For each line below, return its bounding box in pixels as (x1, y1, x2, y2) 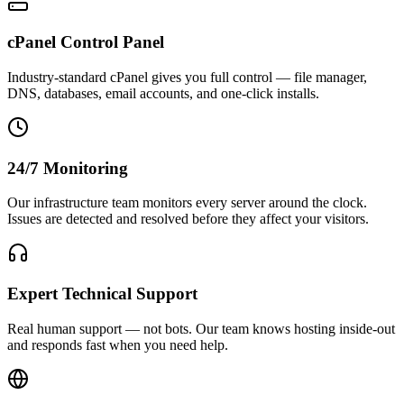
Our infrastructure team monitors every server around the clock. (7, 195, 367, 211)
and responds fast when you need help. (7, 336, 228, 353)
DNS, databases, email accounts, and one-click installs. (7, 85, 319, 101)
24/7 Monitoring (7, 158, 128, 178)
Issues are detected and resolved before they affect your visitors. (7, 211, 369, 227)
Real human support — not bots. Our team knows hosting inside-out (7, 320, 395, 336)
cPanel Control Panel (7, 32, 164, 52)
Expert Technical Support (7, 283, 197, 303)
